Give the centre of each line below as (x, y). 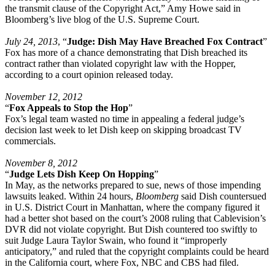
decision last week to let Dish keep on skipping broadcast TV (123, 130)
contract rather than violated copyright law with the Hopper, (120, 63)
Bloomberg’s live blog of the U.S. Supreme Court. (102, 19)
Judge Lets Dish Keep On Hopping (82, 174)
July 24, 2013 (31, 41)
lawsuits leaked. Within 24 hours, (70, 196)
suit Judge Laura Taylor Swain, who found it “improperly (116, 240)
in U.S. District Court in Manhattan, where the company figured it (132, 207)
